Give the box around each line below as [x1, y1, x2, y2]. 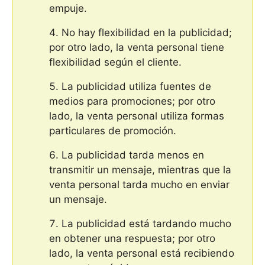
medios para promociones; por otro [49, 95, 215, 108]
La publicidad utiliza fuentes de [62, 80, 211, 93]
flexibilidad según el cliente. [49, 56, 182, 69]
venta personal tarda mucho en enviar [49, 179, 230, 191]
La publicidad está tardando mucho [62, 218, 231, 230]
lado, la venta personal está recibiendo [49, 247, 234, 260]
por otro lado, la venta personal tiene [49, 41, 224, 54]
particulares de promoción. [49, 125, 176, 137]
